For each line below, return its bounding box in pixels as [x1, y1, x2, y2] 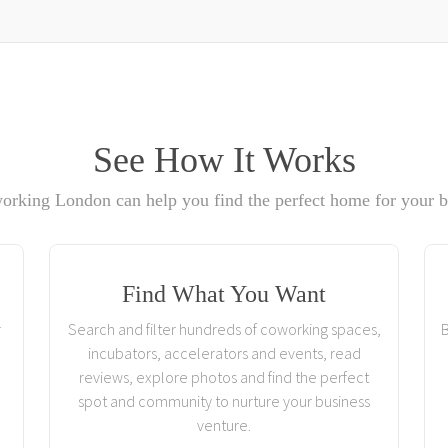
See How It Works [92, 140, 356, 180]
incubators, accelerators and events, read [87, 343, 361, 363]
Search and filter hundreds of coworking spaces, [67, 319, 381, 339]
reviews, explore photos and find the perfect [79, 367, 369, 387]
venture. [197, 415, 251, 435]
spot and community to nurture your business [78, 391, 370, 411]
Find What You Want [122, 281, 326, 307]
